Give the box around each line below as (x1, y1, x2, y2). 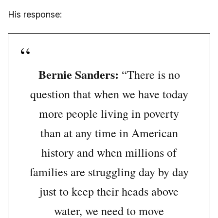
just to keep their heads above (39, 183, 179, 200)
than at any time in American (40, 125, 178, 141)
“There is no (118, 67, 180, 83)
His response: (8, 9, 62, 20)
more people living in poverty (39, 106, 179, 122)
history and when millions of (41, 145, 177, 161)
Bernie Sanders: (38, 66, 119, 83)
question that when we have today (30, 86, 188, 102)
